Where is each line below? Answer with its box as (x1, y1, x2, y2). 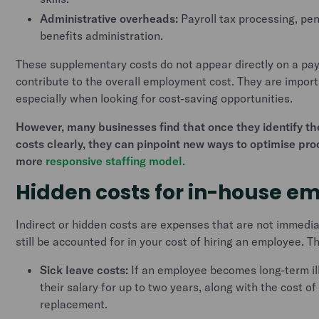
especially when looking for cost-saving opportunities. (16, 91, 296, 105)
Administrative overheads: (40, 11, 179, 26)
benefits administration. (40, 28, 164, 43)
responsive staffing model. (46, 154, 186, 168)
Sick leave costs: (40, 263, 129, 277)
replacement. (40, 297, 108, 311)
